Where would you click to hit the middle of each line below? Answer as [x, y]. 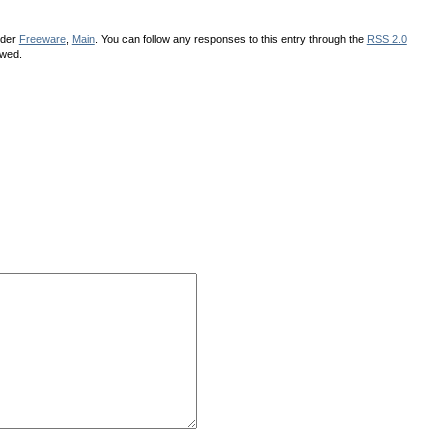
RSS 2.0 [386, 38]
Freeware [42, 38]
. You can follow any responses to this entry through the [230, 38]
